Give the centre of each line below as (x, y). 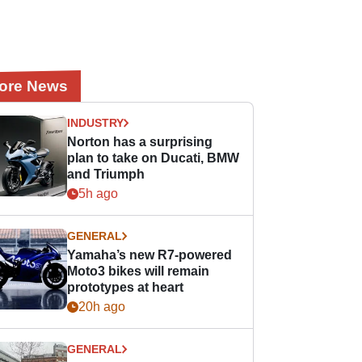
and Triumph (106, 174)
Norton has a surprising (140, 142)
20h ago (102, 307)
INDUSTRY (96, 123)
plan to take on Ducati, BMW (154, 158)
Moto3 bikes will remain (139, 271)
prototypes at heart (126, 287)
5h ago (99, 194)
